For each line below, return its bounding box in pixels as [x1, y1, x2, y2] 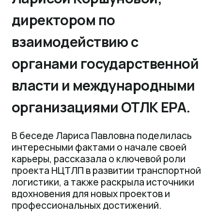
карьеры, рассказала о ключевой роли [11, 153, 186, 166]
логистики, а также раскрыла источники [11, 176, 194, 189]
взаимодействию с [11, 32, 139, 52]
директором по [11, 10, 115, 30]
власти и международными [11, 76, 195, 95]
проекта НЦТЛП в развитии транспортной [11, 164, 201, 177]
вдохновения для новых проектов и [11, 187, 170, 201]
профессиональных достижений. [11, 199, 161, 212]
